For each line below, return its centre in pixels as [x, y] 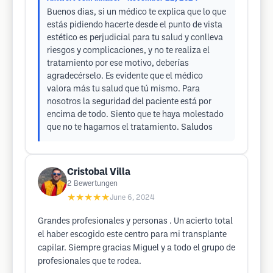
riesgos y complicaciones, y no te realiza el [128, 51]
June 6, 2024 [132, 198]
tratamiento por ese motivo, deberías [118, 64]
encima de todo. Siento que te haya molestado [135, 115]
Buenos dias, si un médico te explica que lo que [136, 12]
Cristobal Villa [99, 172]
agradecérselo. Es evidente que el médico [125, 76]
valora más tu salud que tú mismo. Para [123, 89]
